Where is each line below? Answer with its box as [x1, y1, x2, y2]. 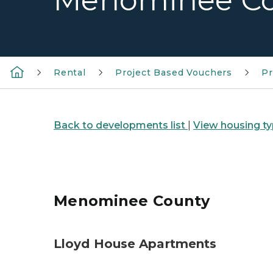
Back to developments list [54, 119, 188, 131]
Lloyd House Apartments [54, 236, 217, 251]
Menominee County [54, 192, 210, 210]
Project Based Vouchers [115, 67, 232, 78]
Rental [54, 67, 86, 78]
